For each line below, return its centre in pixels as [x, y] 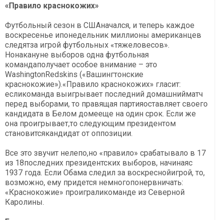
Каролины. [25, 202]
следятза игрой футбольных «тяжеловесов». [87, 45]
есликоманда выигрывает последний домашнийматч [104, 94]
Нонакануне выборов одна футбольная [77, 55]
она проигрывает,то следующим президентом [90, 124]
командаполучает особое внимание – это [81, 65]
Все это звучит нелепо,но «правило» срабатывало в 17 [105, 153]
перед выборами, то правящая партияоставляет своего [106, 104]
